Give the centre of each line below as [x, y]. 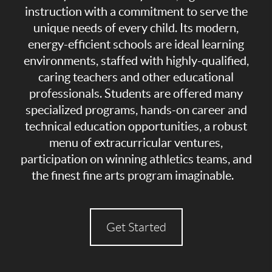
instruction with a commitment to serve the [136, 11]
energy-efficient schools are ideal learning [136, 44]
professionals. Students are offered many [136, 93]
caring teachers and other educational [136, 77]
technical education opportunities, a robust [136, 126]
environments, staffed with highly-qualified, [136, 60]
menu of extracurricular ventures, [136, 142]
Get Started [136, 227]
